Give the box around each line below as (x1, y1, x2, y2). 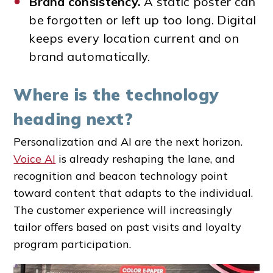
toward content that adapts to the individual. (13, 186, 253, 200)
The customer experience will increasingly (13, 203, 233, 218)
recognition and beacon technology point (13, 169, 229, 183)
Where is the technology (13, 83, 219, 105)
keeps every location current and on (29, 30, 239, 46)
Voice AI (13, 152, 56, 166)
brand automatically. (29, 48, 151, 64)
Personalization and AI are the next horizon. (13, 135, 243, 149)
